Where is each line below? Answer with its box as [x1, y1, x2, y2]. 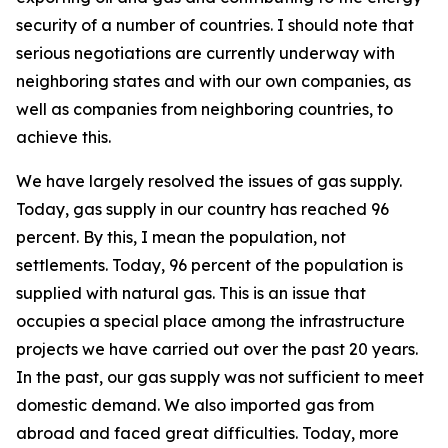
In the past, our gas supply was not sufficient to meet [16, 367, 424, 387]
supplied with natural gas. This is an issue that [16, 283, 366, 303]
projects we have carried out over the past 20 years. [16, 339, 418, 359]
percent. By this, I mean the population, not [16, 227, 346, 247]
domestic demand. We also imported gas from [16, 395, 374, 415]
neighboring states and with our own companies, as [16, 71, 411, 91]
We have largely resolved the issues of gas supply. [16, 171, 402, 191]
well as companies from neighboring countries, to [16, 99, 393, 119]
